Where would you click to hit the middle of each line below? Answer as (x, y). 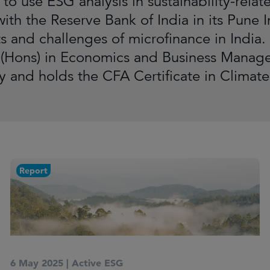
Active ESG (98, 263)
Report (34, 171)
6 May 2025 (37, 263)
